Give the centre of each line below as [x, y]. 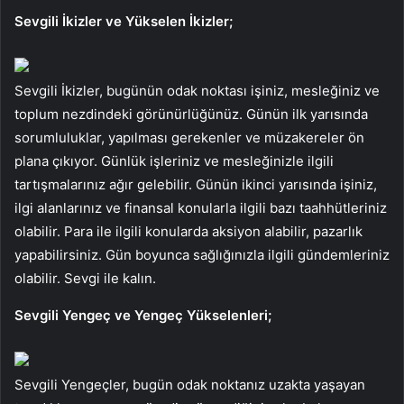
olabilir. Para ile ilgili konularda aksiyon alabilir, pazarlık [188, 231]
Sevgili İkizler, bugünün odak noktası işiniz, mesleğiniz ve [197, 90]
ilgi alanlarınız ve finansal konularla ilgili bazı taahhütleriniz [201, 207]
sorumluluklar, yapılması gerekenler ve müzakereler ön [189, 137]
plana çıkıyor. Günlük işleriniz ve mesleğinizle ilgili [174, 161]
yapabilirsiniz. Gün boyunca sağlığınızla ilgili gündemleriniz [202, 254]
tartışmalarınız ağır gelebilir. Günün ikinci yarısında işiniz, [196, 184]
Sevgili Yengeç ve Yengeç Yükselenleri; [143, 315]
